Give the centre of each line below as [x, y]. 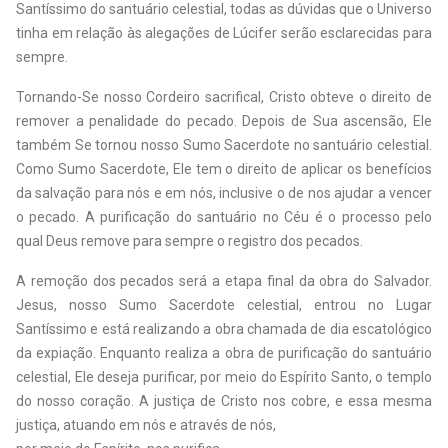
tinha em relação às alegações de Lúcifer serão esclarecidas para [224, 33]
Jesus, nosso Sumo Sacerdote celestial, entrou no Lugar [224, 305]
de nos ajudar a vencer [360, 193]
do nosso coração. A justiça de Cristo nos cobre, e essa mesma [224, 401]
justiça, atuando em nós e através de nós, [146, 425]
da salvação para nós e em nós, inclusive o [152, 193]
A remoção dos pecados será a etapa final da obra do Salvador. [224, 281]
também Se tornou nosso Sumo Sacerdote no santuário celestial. [224, 145]
